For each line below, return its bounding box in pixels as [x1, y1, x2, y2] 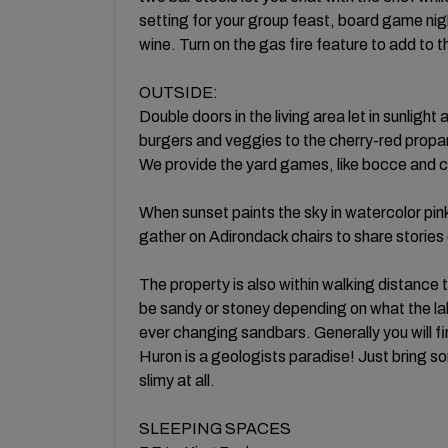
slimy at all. [139, 371, 215, 389]
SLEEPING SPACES [139, 419, 291, 437]
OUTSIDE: [139, 83, 218, 101]
